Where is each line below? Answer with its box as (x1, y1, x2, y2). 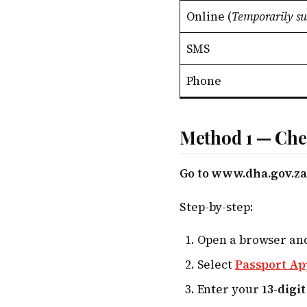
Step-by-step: (180, 198, 254, 215)
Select (197, 256, 235, 273)
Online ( (186, 8, 232, 25)
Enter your (197, 281, 262, 298)
